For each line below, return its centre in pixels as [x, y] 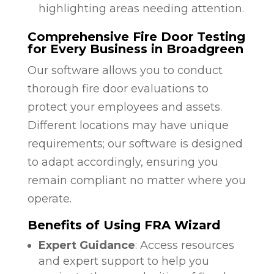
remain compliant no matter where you [136, 180]
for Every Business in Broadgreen [135, 49]
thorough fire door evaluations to [118, 88]
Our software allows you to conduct [125, 70]
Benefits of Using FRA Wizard [124, 225]
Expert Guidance [87, 245]
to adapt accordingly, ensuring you [123, 162]
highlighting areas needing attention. [141, 8]
